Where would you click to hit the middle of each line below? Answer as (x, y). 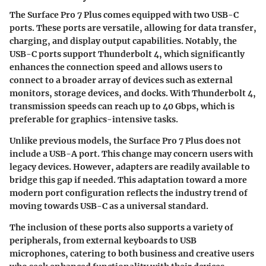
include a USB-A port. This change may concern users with (131, 154)
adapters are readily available (178, 167)
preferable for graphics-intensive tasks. (94, 120)
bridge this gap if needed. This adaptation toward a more (128, 180)
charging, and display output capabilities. (97, 41)
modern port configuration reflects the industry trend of (129, 193)
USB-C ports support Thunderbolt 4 (84, 54)
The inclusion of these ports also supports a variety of (121, 228)
